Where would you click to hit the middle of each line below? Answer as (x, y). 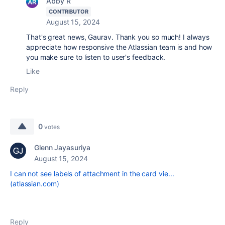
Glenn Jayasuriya (62, 147)
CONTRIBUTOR (69, 12)
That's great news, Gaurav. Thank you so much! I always (118, 37)
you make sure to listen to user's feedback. (96, 57)
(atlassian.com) (35, 184)
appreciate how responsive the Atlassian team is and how (119, 47)
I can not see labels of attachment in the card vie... (92, 174)
